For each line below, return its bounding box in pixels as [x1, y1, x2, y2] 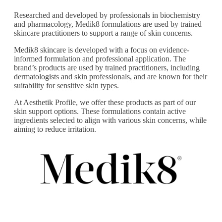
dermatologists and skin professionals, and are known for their [14, 72, 207, 81]
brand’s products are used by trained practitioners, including [14, 63, 200, 72]
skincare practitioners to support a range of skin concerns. [14, 28, 193, 37]
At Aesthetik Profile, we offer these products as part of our [14, 98, 196, 107]
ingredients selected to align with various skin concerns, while [14, 115, 207, 124]
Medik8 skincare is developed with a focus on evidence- [14, 45, 189, 54]
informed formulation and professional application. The [14, 54, 186, 63]
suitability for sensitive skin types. [14, 81, 119, 90]
